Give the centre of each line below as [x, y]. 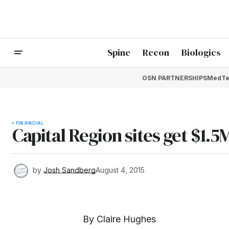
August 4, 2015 [120, 170]
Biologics [201, 53]
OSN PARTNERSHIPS [174, 78]
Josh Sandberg [70, 170]
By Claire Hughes [119, 219]
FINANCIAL [30, 123]
